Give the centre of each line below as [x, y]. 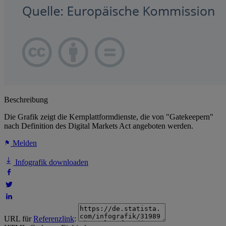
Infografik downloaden [51, 162]
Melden [24, 143]
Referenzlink [54, 219]
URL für [19, 219]
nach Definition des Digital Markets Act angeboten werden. [99, 126]
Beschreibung [26, 100]
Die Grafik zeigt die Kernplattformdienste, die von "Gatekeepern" [109, 117]
